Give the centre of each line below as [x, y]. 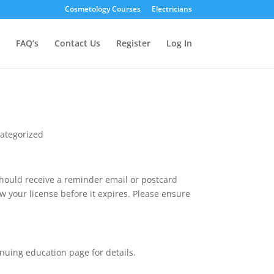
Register [133, 43]
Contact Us [77, 43]
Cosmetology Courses [102, 9]
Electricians [172, 9]
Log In [179, 43]
